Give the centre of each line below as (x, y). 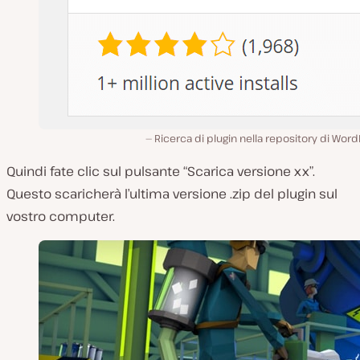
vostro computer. (61, 216)
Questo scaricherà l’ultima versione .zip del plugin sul (172, 194)
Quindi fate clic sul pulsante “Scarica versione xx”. (161, 171)
